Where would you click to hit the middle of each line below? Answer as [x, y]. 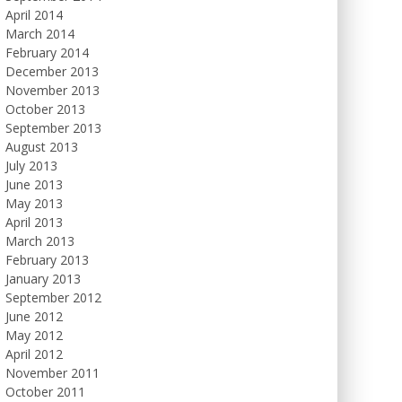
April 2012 [34, 354]
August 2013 [42, 147]
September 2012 [53, 297]
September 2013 [53, 128]
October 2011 [45, 392]
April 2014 [34, 15]
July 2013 [31, 166]
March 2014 [40, 34]
